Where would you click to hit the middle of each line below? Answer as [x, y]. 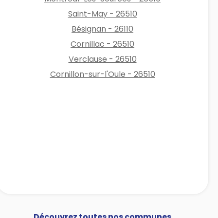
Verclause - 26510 [102, 59]
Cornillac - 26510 [103, 44]
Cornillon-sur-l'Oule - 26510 [102, 74]
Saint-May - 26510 [102, 14]
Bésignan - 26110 [103, 29]
